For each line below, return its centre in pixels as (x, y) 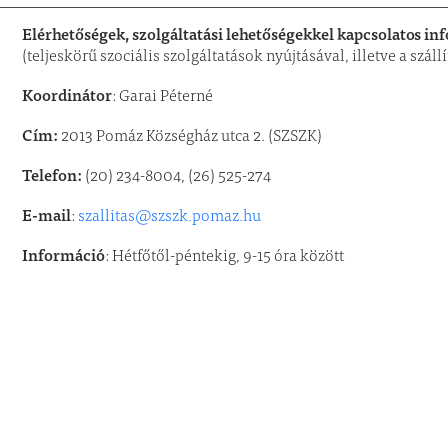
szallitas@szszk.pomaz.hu (170, 217)
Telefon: (52, 174)
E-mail (47, 214)
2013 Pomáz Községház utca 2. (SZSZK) (190, 137)
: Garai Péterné (163, 97)
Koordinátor (67, 94)
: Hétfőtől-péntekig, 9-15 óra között (225, 257)
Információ (64, 254)
